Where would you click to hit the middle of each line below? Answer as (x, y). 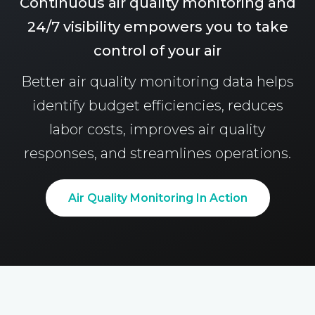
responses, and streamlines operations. (157, 153)
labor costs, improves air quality (157, 129)
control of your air (157, 50)
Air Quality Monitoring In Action (157, 198)
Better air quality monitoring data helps (157, 81)
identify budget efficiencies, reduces (157, 105)
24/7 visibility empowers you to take (157, 26)
